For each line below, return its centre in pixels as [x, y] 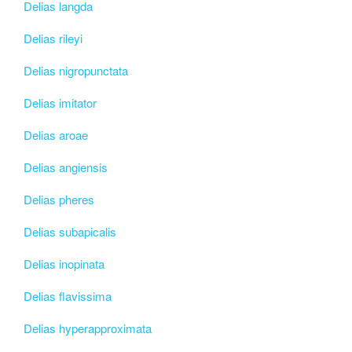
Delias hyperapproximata [88, 328]
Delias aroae [56, 134]
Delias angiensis [66, 167]
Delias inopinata [64, 263]
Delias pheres [59, 199]
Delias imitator [60, 102]
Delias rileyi [53, 38]
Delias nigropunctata [76, 70]
